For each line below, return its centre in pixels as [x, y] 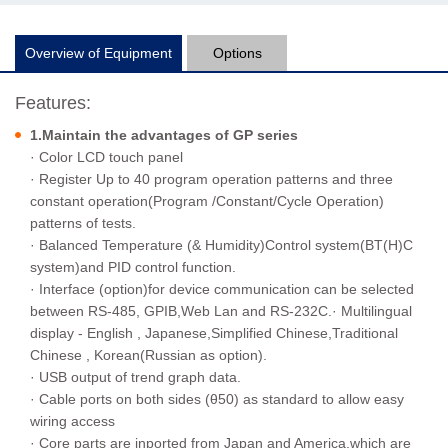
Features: [53, 103]
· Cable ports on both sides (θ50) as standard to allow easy [217, 399]
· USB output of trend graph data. [135, 377]
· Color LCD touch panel [108, 157]
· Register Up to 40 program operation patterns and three [211, 179]
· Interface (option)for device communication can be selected [222, 289]
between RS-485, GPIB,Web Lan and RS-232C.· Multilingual [221, 311]
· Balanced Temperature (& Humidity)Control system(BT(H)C [221, 245]
